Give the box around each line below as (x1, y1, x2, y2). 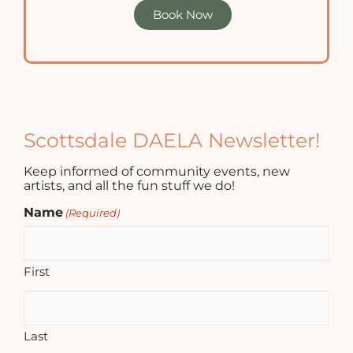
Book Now (152, 7, 213, 23)
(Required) (65, 206, 121, 220)
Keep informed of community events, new (24, 164, 290, 180)
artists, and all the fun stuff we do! (24, 178, 235, 194)
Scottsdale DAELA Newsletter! (24, 128, 321, 153)
